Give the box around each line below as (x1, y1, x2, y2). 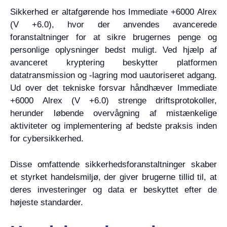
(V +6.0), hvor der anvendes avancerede (10, 20, 217, 29)
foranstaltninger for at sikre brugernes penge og (10, 32, 217, 42)
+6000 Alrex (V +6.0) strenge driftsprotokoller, (10, 96, 217, 105)
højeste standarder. (10, 197, 83, 207)
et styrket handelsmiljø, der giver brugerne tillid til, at (10, 172, 217, 182)
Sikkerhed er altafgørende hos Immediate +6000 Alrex (10, 7, 217, 17)
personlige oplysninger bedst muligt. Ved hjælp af (10, 45, 217, 55)
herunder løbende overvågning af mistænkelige (10, 108, 217, 118)
